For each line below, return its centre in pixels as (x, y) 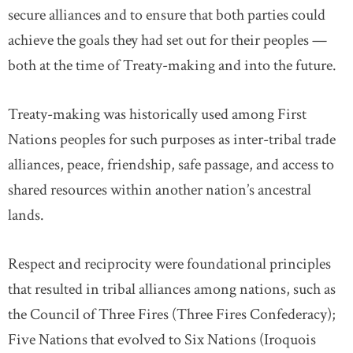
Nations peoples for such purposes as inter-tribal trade (172, 139)
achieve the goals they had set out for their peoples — (167, 40)
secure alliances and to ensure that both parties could (167, 15)
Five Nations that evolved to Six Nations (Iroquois (162, 340)
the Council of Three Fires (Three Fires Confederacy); (172, 314)
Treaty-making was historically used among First (157, 114)
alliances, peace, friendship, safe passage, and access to (171, 165)
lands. (26, 215)
